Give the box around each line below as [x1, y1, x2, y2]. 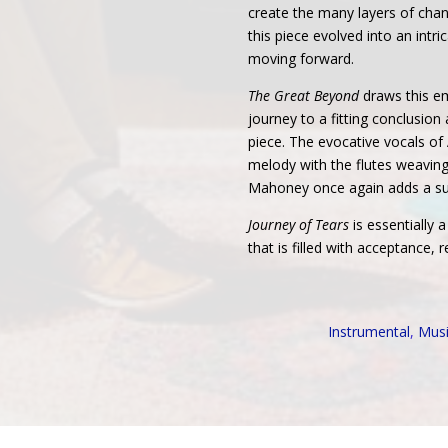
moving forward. [248, 49, 355, 68]
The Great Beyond [248, 86, 360, 105]
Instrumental [328, 321, 411, 341]
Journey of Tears [248, 215, 350, 234]
